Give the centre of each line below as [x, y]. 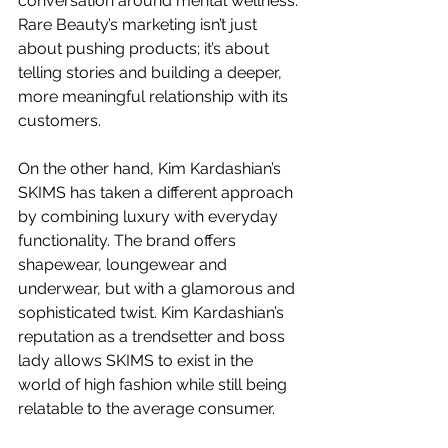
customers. [59, 120]
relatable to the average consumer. [146, 408]
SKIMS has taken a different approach [157, 192]
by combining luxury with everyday [150, 216]
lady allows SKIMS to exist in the [137, 360]
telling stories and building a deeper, [152, 72]
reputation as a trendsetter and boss [153, 336]
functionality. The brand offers [129, 240]
